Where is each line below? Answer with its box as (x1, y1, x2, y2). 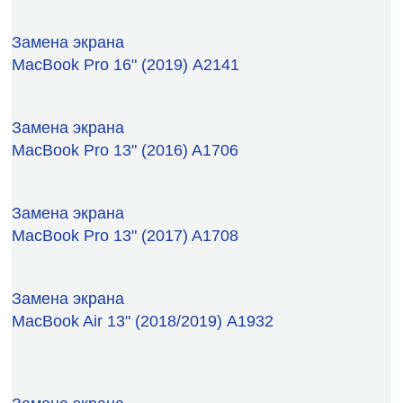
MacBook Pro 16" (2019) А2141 (12, 55, 239, 74)
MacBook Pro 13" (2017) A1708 (12, 226, 238, 245)
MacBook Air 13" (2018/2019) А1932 (12, 311, 273, 330)
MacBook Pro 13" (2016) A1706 (12, 140, 238, 159)
